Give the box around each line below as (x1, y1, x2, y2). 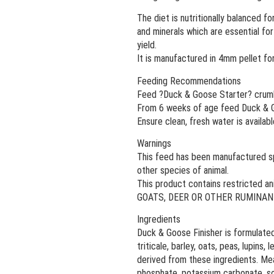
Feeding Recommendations (137, 75, 241, 87)
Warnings (137, 138, 171, 150)
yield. (137, 39, 157, 51)
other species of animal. (137, 165, 229, 177)
